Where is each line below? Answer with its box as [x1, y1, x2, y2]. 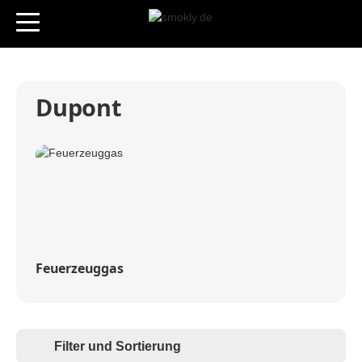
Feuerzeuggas [36, 259, 124, 277]
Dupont [36, 91, 122, 124]
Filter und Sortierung [54, 339, 182, 354]
